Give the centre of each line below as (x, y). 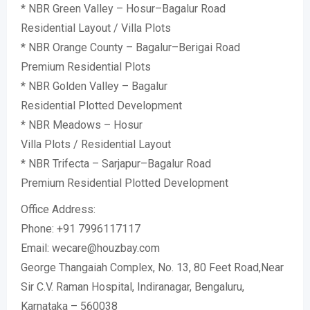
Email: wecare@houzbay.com (90, 248)
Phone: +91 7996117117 (81, 229)
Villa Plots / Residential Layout (96, 144)
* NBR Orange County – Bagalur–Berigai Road (130, 47)
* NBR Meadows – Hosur (82, 125)
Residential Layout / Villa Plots (96, 28)
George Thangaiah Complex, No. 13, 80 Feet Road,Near (152, 267)
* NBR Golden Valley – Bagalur (94, 86)
